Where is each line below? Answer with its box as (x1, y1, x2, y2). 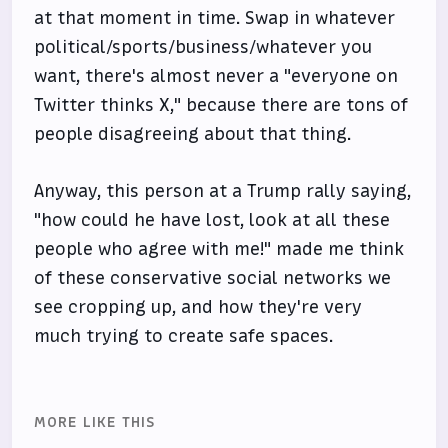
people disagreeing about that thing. (34, 121, 352, 146)
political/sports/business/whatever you (34, 34, 373, 59)
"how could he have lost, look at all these (34, 207, 391, 232)
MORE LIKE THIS (34, 411, 156, 432)
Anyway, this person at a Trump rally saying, (34, 178, 412, 203)
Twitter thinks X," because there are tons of (34, 92, 409, 117)
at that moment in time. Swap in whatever (34, 5, 396, 30)
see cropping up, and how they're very (34, 294, 363, 319)
